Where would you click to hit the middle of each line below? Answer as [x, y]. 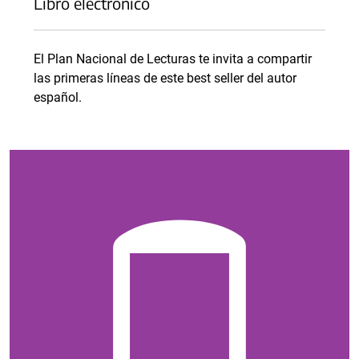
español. [58, 97]
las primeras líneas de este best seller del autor [165, 78]
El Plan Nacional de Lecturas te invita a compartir [173, 59]
